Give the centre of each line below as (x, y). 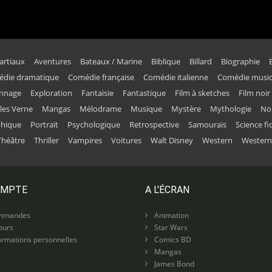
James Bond (173, 264)
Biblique (166, 61)
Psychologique (94, 124)
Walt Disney (172, 140)
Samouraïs (208, 124)
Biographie (241, 61)
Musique (147, 108)
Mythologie (231, 108)
